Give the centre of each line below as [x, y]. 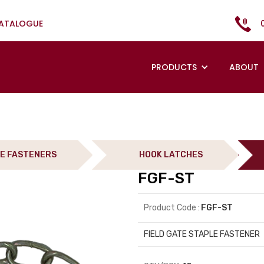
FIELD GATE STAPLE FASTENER [202, 234]
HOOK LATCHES [171, 155]
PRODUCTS [174, 67]
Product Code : [172, 208]
